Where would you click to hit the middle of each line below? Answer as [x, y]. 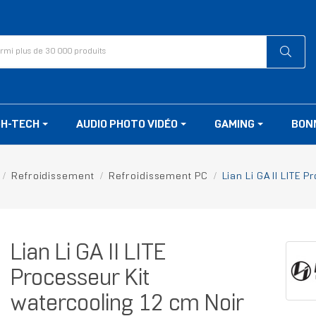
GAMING [236, 125]
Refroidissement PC [158, 177]
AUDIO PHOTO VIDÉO [128, 125]
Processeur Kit [80, 280]
